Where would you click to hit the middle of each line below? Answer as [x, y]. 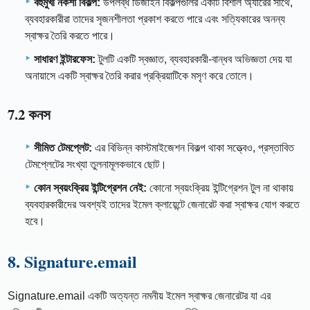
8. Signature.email [73, 261]
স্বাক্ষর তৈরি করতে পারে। [70, 36]
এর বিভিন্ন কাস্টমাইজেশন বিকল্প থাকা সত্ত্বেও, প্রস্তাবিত [193, 148]
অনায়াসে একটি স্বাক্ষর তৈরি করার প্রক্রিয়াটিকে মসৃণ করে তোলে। [139, 76]
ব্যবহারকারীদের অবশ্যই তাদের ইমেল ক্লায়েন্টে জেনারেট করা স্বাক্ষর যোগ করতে [162, 204]
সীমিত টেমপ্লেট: [63, 148]
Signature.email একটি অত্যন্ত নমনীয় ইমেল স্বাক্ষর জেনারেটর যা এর [139, 296]
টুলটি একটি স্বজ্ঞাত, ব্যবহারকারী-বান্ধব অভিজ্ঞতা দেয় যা [194, 60]
